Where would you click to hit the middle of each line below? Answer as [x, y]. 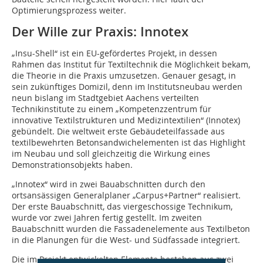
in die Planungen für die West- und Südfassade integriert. [126, 240]
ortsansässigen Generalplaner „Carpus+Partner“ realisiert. [126, 195]
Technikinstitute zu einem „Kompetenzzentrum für [112, 109]
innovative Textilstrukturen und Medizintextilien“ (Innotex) [126, 120]
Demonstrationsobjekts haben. [72, 165]
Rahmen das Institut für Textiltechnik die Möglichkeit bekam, [131, 65]
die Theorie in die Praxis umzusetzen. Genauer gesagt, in [124, 76]
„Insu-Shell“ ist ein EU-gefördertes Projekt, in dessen [114, 53]
